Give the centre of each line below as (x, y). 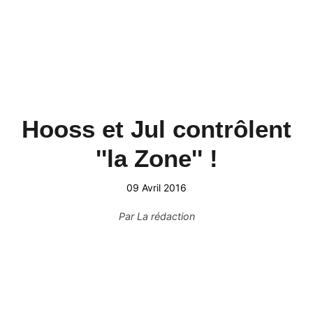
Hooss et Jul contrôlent (156, 129)
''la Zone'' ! (156, 158)
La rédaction (166, 216)
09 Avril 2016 (156, 188)
